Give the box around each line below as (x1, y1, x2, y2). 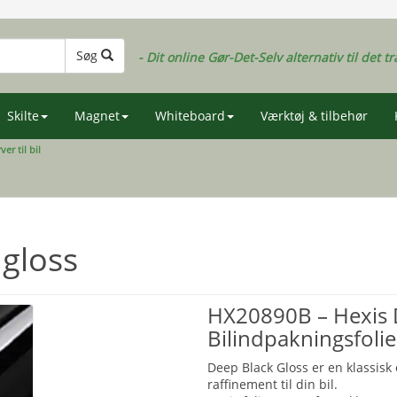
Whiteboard (155, 107, 225, 124)
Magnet (74, 107, 120, 124)
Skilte (7, 107, 39, 124)
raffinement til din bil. (207, 376, 338, 393)
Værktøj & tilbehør (261, 107, 368, 124)
